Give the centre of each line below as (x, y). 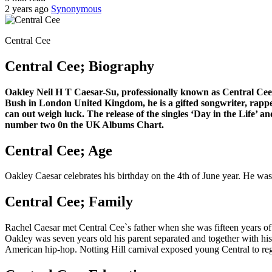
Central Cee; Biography (80, 66)
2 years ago (28, 8)
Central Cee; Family (69, 202)
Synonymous (76, 8)
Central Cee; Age (59, 150)
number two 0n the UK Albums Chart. (84, 124)
